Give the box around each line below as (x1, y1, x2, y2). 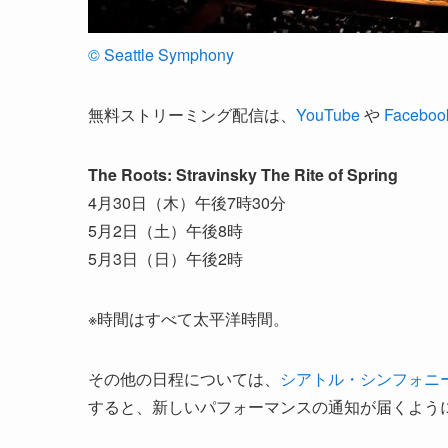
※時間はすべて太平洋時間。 (88, 307, 289, 330)
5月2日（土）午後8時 (88, 219, 243, 242)
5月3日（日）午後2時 (88, 247, 243, 270)
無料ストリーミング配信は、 (88, 103, 296, 126)
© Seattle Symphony (88, 43, 234, 66)
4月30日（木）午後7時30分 (88, 191, 286, 214)
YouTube (296, 103, 360, 126)
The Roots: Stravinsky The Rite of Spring (88, 163, 398, 186)
